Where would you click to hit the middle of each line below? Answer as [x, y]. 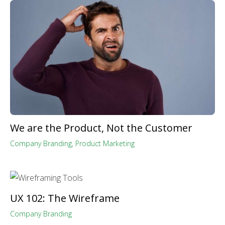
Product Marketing [105, 144]
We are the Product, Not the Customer [101, 128]
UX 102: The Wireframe [65, 198]
